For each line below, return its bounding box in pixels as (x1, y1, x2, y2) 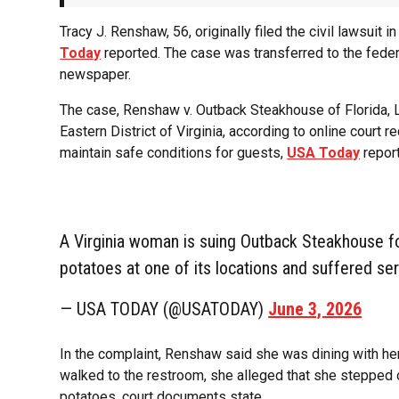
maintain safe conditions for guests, (60, 144, 288, 162)
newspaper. (60, 66, 132, 84)
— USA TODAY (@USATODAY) (60, 298, 269, 321)
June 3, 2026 (268, 298, 362, 321)
